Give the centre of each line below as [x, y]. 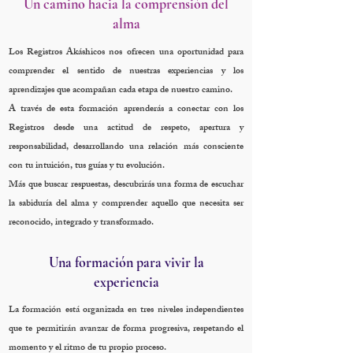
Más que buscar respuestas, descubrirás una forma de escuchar [126, 185]
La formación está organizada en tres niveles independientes [126, 310]
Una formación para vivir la [126, 262]
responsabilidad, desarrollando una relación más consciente [126, 147]
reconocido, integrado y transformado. [81, 223]
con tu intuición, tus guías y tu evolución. [87, 166]
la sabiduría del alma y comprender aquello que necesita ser [126, 204]
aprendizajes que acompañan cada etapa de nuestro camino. [121, 91]
